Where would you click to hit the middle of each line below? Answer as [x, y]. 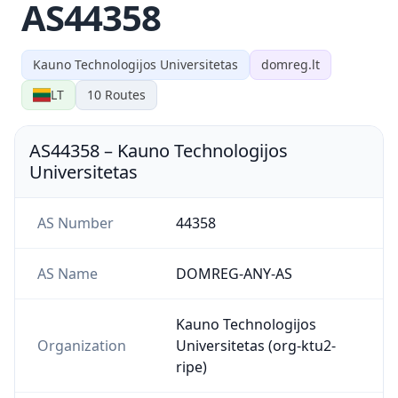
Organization [81, 345]
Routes [123, 94]
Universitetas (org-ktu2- [255, 345]
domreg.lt [291, 64]
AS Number [75, 223]
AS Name [67, 273]
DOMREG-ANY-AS [234, 273]
